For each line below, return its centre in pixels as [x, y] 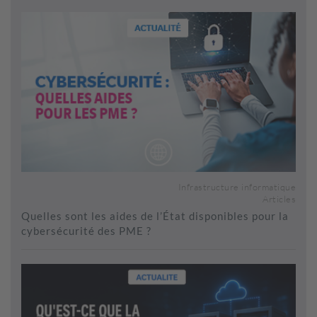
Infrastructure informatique [237, 187]
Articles [279, 199]
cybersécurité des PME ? [86, 231]
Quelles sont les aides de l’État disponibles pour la [155, 216]
